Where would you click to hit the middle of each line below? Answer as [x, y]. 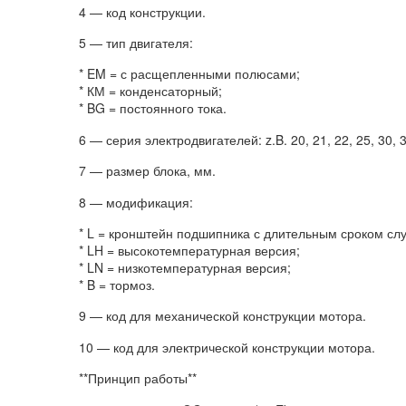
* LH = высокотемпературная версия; [189, 251]
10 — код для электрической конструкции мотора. [227, 347]
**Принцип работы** [138, 378]
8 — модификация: [136, 202]
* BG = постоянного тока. [153, 108]
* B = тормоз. [117, 285]
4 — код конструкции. [142, 11]
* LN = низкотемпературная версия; [185, 268]
